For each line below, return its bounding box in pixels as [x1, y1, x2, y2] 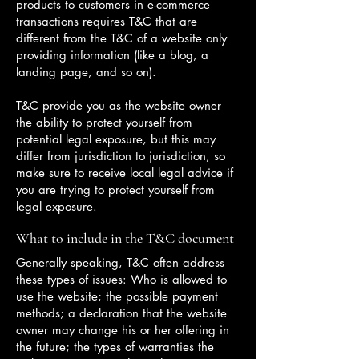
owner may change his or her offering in [16, 322, 229, 337]
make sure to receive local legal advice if [16, 165, 233, 180]
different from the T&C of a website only [16, 30, 227, 46]
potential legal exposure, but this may [16, 131, 216, 147]
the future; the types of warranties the [16, 339, 214, 354]
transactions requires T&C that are [16, 14, 197, 29]
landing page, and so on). [16, 64, 176, 79]
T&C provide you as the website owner [16, 98, 221, 113]
